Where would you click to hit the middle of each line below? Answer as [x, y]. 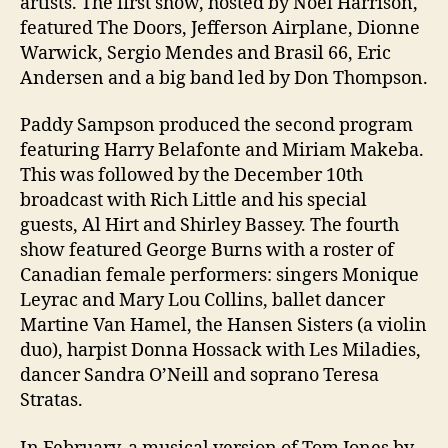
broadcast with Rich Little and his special [193, 201]
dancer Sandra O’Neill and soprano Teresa [199, 376]
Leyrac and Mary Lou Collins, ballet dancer [202, 301]
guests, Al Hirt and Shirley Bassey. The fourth [209, 226]
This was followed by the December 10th [191, 176]
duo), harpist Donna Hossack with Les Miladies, [220, 351]
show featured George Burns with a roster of [207, 251]
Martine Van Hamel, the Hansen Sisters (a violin [223, 326]
